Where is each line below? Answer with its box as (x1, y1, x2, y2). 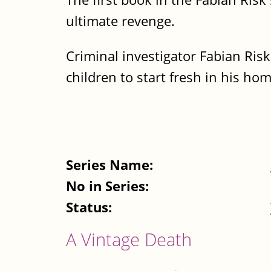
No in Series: (66, 176, 152, 195)
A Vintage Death (66, 227, 192, 251)
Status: (66, 197, 116, 217)
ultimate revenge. (66, 11, 175, 31)
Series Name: (66, 155, 157, 174)
